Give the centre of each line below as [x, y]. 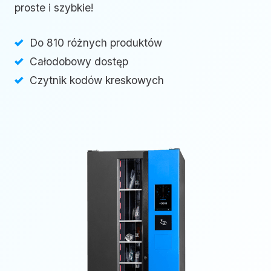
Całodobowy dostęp [79, 61]
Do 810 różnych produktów [96, 42]
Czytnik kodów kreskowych [97, 80]
